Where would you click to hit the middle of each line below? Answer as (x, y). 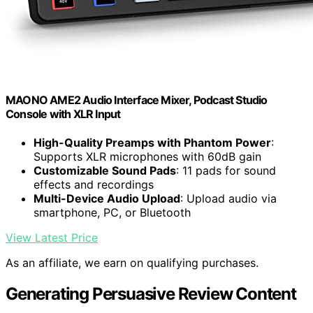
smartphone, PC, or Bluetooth (112, 212)
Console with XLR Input (63, 114)
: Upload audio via (228, 198)
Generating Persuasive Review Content (151, 293)
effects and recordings (94, 184)
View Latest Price (52, 237)
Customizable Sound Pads (105, 170)
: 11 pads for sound (226, 170)
